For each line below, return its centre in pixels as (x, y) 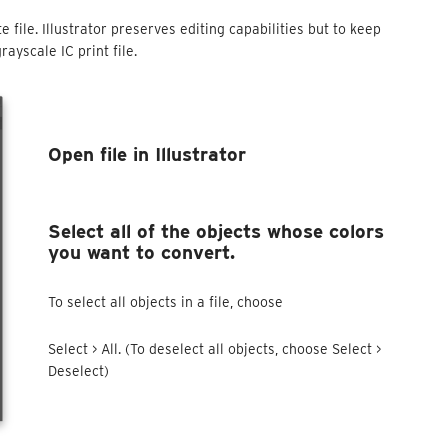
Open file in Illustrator (147, 155)
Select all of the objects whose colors (216, 232)
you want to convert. (142, 253)
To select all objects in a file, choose (168, 302)
